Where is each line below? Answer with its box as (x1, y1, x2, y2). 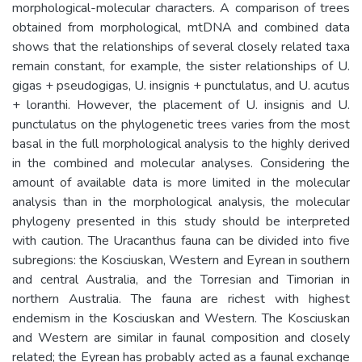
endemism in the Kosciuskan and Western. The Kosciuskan (12, 309, 350, 327)
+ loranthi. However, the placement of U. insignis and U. (12, 95, 350, 114)
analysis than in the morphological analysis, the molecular (12, 192, 350, 211)
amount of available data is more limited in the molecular (12, 173, 350, 192)
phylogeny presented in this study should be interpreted (12, 212, 350, 230)
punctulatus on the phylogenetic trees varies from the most (12, 115, 350, 133)
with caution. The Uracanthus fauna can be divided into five (12, 231, 350, 250)
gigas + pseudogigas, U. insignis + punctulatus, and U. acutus (12, 76, 350, 95)
